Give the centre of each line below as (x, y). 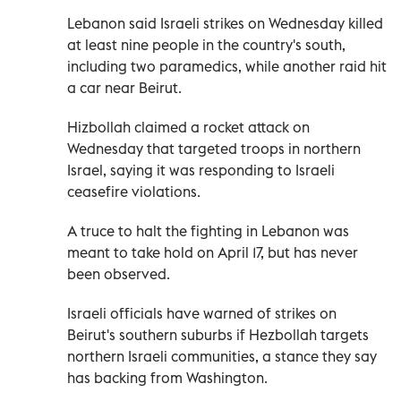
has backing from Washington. (167, 377)
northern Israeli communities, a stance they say (222, 356)
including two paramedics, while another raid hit (227, 66)
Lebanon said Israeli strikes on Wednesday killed (225, 23)
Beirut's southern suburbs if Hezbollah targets (218, 334)
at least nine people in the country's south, (206, 44)
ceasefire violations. (134, 191)
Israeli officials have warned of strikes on (202, 313)
